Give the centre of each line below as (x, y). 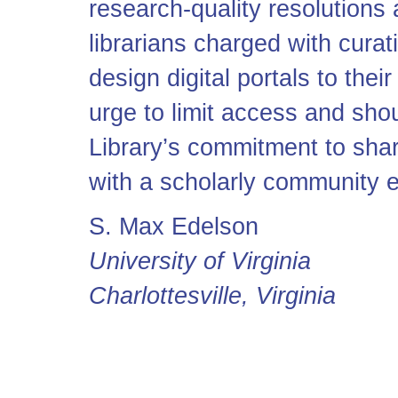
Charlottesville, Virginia (212, 296)
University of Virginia (200, 261)
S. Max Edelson (174, 227)
